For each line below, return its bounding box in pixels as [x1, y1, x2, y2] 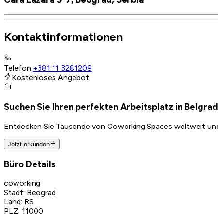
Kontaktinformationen [4, 30, 123, 44]
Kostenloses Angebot [12, 73, 89, 83]
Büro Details [4, 158, 55, 170]
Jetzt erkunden [8, 140, 50, 148]
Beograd [27, 188, 56, 198]
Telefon [4, 63, 31, 73]
